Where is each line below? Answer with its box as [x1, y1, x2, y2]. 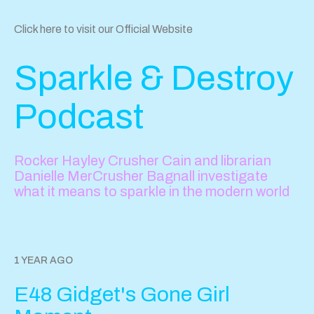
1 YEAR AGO [14, 255, 73, 266]
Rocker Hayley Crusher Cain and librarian [14, 153, 271, 168]
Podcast [14, 97, 144, 136]
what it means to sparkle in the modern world [14, 184, 289, 199]
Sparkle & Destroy [14, 59, 294, 97]
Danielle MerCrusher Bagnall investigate [14, 168, 268, 184]
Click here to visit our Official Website [14, 23, 193, 35]
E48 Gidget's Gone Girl [14, 282, 230, 306]
